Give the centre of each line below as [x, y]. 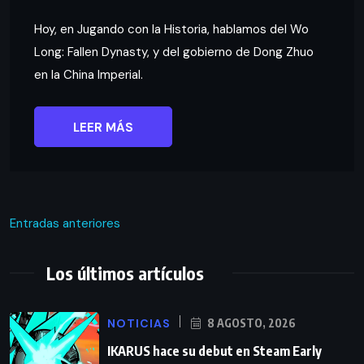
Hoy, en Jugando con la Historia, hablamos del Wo [171, 29]
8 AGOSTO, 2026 [250, 323]
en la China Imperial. [89, 74]
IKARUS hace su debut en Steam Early [214, 351]
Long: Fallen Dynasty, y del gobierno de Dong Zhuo [174, 52]
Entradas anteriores [65, 223]
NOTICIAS [139, 323]
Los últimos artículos [125, 273]
